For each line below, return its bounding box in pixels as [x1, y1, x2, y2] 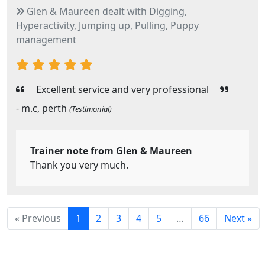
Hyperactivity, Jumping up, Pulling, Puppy [16, 19, 199, 32]
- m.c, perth [16, 102, 69, 115]
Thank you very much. [30, 159, 128, 172]
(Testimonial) [69, 104, 112, 114]
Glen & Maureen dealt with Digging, [24, 5, 187, 18]
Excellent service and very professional [36, 83, 209, 96]
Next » [224, 212, 252, 225]
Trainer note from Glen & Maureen [30, 144, 192, 157]
